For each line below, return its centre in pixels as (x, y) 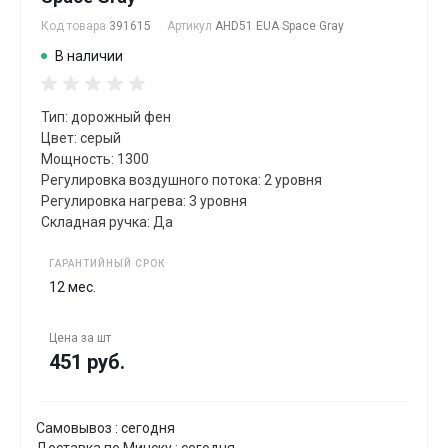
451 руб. (87, 361)
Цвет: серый (81, 137)
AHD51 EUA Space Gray (279, 25)
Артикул (191, 25)
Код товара (75, 25)
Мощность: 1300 (95, 158)
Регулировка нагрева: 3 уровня (144, 200)
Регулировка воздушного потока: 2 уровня (181, 179)
